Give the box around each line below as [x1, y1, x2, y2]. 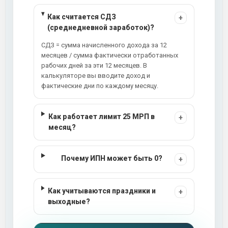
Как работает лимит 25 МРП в [48, 112, 155, 121]
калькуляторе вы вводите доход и [41, 72, 150, 79]
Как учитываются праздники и [48, 187, 156, 195]
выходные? [48, 197, 91, 206]
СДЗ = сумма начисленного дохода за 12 [41, 41, 167, 49]
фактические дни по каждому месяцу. [41, 82, 158, 90]
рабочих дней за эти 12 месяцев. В [41, 62, 147, 69]
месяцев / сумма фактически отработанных [41, 51, 178, 59]
